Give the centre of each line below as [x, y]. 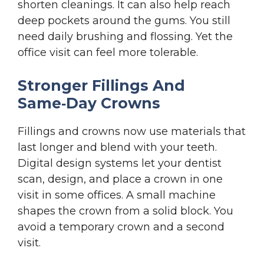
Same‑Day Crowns [89, 103]
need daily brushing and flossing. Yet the [125, 36]
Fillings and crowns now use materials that [132, 131]
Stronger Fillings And [101, 85]
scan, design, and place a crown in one [120, 179]
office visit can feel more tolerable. [108, 52]
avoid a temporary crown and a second [121, 227]
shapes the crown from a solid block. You [126, 211]
